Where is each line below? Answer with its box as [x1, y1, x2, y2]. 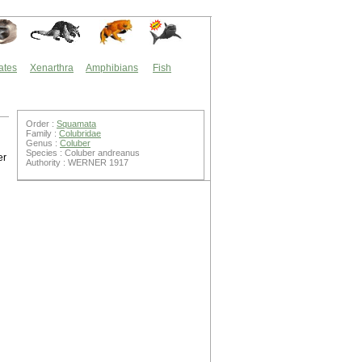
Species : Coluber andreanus [26, 148, 140, 158]
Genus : [26, 138, 60, 148]
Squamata [57, 119, 96, 128]
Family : [26, 128, 59, 138]
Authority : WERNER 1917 [26, 158, 128, 167]
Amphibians [86, 62, 138, 74]
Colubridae [59, 128, 101, 138]
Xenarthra [30, 62, 74, 74]
